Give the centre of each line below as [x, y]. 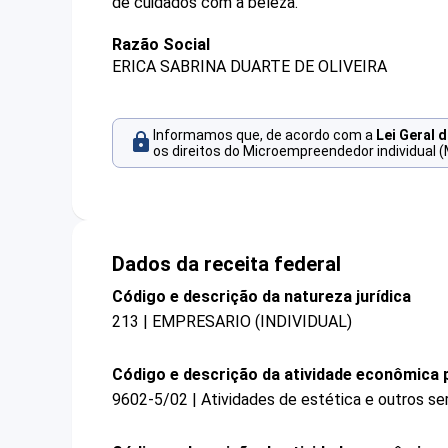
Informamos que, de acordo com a [264, 135]
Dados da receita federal [226, 263]
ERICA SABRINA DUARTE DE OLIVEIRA [249, 67]
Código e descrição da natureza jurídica [261, 296]
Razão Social [161, 44]
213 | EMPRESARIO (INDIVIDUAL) [232, 321]
